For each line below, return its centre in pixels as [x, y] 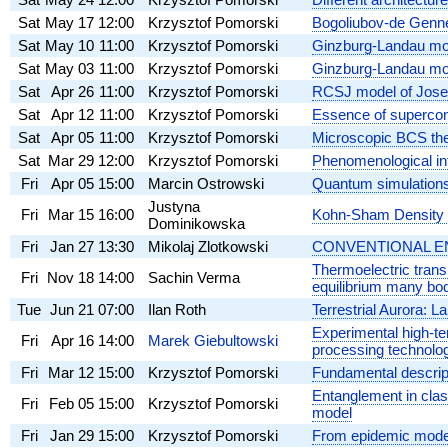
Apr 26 [72, 91]
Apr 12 [72, 114]
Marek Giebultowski [213, 340]
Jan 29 [72, 435]
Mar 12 [71, 372]
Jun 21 [72, 309]
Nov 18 [70, 277]
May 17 [69, 22]
